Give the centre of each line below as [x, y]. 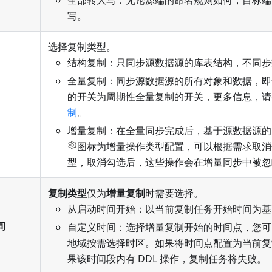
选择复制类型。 [82, 47]
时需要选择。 [174, 193]
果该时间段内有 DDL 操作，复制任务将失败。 [167, 259]
